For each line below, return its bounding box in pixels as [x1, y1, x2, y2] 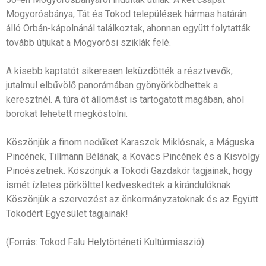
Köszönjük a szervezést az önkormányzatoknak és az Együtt [6, 193, 258, 205]
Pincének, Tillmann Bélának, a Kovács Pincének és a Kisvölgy [6, 150, 260, 162]
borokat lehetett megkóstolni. [6, 107, 128, 119]
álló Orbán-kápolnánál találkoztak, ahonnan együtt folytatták [6, 22, 251, 34]
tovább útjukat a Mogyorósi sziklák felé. [6, 36, 171, 48]
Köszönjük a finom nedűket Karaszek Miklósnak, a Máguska [6, 136, 254, 148]
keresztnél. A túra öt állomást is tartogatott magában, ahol [6, 93, 244, 105]
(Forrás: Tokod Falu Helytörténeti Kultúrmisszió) [6, 236, 204, 248]
